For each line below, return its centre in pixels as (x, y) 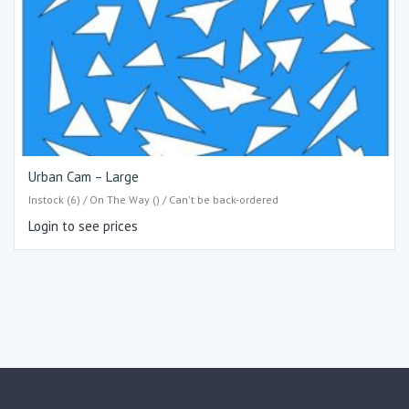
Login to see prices (83, 225)
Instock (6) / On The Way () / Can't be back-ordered (153, 199)
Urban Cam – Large (84, 177)
